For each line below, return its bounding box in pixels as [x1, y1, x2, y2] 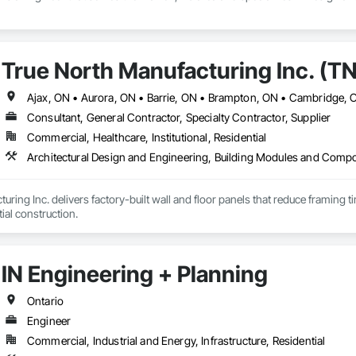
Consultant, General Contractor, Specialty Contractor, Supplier [26, 110, 331, 125]
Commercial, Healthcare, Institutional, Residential [26, 130, 267, 145]
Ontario [26, 294, 64, 308]
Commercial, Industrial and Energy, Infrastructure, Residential [26, 334, 326, 348]
